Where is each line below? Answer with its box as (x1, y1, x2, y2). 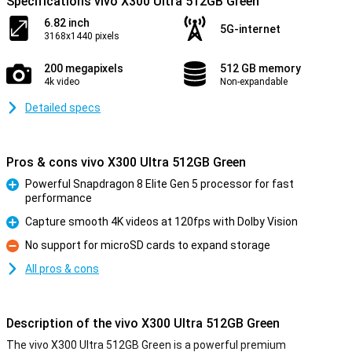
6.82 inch (44, 16, 90, 29)
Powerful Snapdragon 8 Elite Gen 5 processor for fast (25, 178, 294, 190)
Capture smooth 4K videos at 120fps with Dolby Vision (25, 215, 298, 228)
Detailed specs (25, 101, 101, 114)
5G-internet (220, 23, 280, 35)
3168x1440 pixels (44, 31, 119, 42)
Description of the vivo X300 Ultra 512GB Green (6, 316, 280, 331)
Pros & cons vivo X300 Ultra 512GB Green (6, 155, 246, 170)
